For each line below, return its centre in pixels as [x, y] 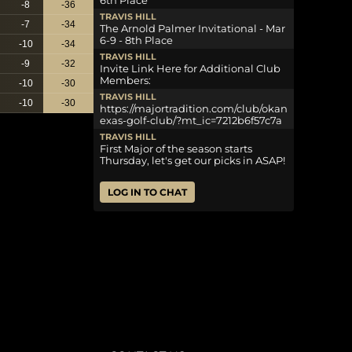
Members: [125, 80]
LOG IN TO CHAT [147, 192]
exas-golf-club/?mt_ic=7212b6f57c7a [191, 120]
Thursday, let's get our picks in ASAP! [192, 160]
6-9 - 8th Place [136, 40]
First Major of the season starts [176, 148]
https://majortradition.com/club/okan [193, 108]
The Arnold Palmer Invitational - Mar [192, 28]
